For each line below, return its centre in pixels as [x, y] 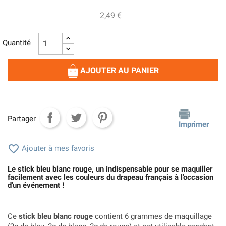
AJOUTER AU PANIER [119, 70]
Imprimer [194, 124]
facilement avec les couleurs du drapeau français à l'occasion [110, 177]
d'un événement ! [36, 185]
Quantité [17, 43]
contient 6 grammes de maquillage [152, 216]
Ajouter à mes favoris [57, 148]
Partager [22, 119]
